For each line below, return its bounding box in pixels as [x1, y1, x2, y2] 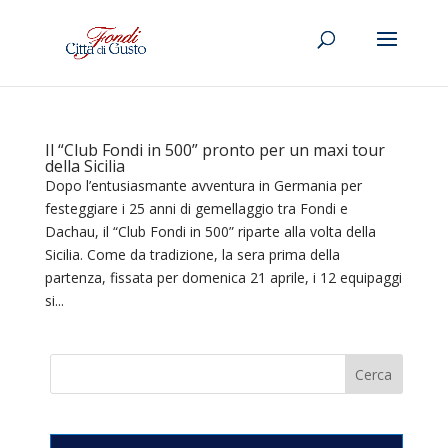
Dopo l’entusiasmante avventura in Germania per [44, 176, 362, 195]
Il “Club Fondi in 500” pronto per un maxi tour [44, 139, 385, 161]
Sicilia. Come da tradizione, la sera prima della [44, 245, 340, 264]
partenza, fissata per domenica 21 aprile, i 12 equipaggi [44, 268, 402, 287]
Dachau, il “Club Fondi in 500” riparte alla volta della [44, 222, 376, 241]
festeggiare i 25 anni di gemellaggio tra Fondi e [44, 199, 348, 218]
